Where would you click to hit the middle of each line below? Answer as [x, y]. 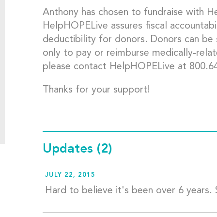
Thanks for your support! [96, 90]
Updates [70, 149]
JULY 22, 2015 [70, 175]
